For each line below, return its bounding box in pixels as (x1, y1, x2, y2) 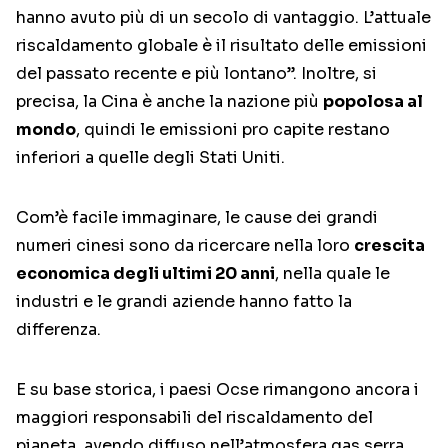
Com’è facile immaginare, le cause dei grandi (16, 207, 378, 229)
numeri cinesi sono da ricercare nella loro (16, 235, 354, 257)
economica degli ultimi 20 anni (16, 263, 275, 285)
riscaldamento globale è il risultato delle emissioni (16, 35, 427, 57)
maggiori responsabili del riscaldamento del (16, 407, 373, 429)
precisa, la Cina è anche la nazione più (16, 91, 323, 113)
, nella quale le (275, 263, 390, 285)
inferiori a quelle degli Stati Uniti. (16, 147, 285, 169)
